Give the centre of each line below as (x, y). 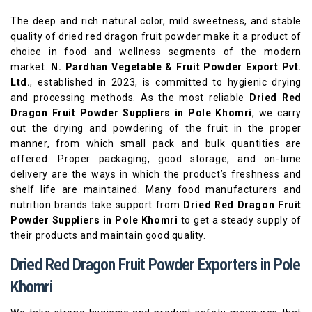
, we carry (277, 113)
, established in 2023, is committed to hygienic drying (166, 82)
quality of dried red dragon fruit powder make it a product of (156, 36)
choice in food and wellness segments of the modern (156, 52)
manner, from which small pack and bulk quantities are (156, 143)
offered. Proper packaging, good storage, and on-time (156, 159)
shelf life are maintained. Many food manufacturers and (156, 189)
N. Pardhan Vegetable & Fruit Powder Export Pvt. (176, 67)
